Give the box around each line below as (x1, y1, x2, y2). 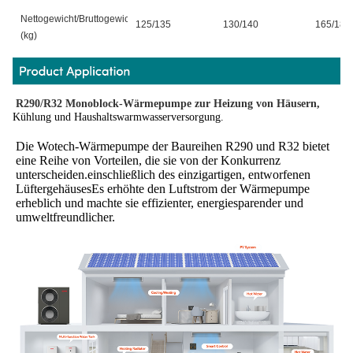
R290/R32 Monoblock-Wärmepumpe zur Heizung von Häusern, (16, 97, 320, 110)
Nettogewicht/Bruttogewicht (20, 13, 137, 24)
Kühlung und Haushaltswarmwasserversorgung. (13, 110, 224, 123)
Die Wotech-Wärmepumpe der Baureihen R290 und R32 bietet (16, 139, 329, 153)
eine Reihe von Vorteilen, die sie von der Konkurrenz (16, 153, 281, 167)
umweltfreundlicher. (16, 210, 115, 224)
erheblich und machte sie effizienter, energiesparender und (16, 195, 303, 210)
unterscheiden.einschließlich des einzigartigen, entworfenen (16, 167, 310, 181)
